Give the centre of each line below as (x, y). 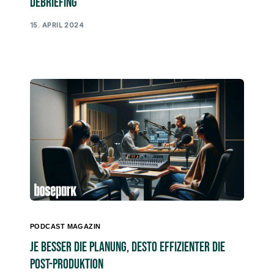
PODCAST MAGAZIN (65, 227)
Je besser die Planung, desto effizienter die (128, 248)
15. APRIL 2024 (57, 25)
